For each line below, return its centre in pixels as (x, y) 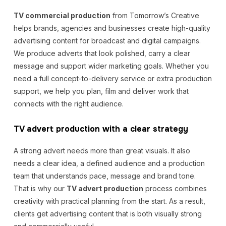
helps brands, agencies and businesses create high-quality (112, 28)
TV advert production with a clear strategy (101, 129)
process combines (175, 188)
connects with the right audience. (68, 104)
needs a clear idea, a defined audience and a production (109, 163)
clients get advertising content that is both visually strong (107, 214)
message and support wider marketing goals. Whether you (111, 66)
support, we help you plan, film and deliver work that (101, 91)
